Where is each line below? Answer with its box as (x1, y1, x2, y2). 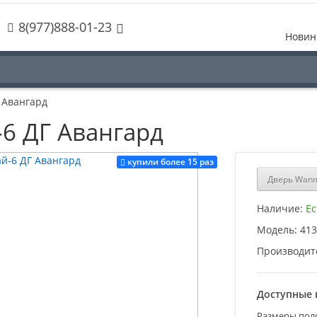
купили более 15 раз (127, 156, 214, 168)
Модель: (256, 223, 297, 236)
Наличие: (256, 202, 303, 215)
